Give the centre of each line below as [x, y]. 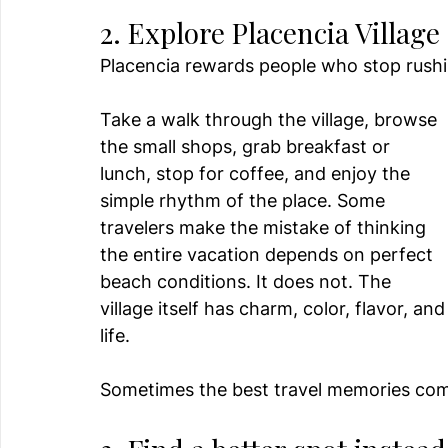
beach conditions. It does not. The [248, 282]
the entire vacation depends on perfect [269, 255]
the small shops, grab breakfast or [247, 147]
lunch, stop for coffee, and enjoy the [257, 174]
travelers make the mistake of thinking [265, 228]
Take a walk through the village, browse [271, 120]
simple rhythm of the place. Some [245, 201]
